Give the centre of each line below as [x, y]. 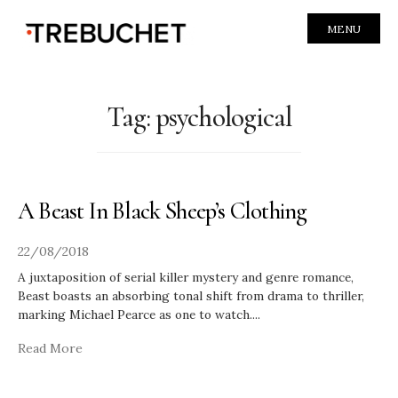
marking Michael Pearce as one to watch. [135, 314]
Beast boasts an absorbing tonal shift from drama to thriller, [191, 295]
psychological [224, 117]
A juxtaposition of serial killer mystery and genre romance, [186, 277]
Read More [50, 348]
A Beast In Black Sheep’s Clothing [163, 211]
